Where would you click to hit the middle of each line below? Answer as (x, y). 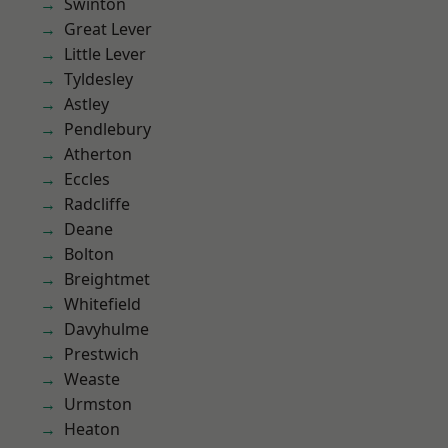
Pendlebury (107, 129)
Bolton (89, 254)
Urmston (98, 404)
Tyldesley (98, 79)
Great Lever (108, 29)
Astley (86, 104)
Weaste (92, 379)
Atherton (98, 154)
